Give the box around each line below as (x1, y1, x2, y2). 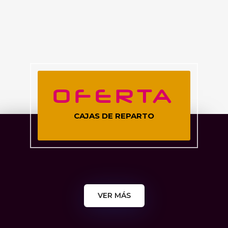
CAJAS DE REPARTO (74, 111, 154, 121)
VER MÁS (97, 191, 131, 201)
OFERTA (52, 85, 176, 107)
